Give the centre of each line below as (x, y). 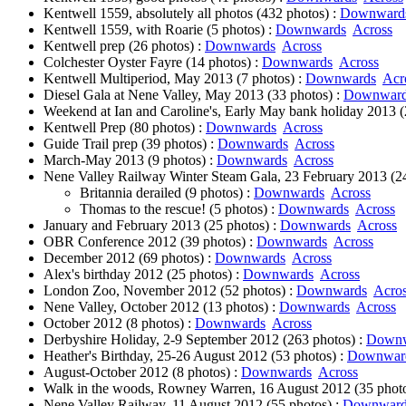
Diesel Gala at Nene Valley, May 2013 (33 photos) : (193, 95)
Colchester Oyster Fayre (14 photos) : (153, 62)
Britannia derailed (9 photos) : (167, 193)
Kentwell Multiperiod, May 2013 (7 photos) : (174, 78)
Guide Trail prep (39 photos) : (130, 144)
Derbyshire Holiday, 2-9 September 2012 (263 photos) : (205, 339)
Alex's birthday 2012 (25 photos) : (143, 274)
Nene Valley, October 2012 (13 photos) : (161, 307)
